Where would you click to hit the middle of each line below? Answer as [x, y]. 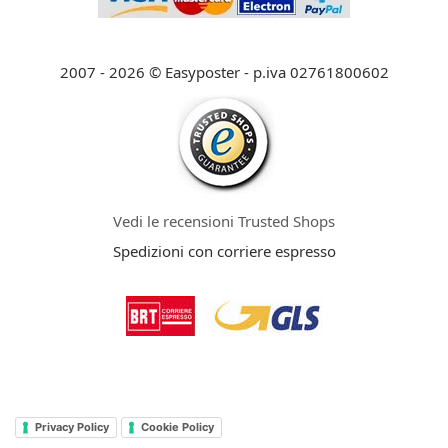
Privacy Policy [72, 427]
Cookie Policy [177, 427]
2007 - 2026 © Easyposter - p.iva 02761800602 [224, 71]
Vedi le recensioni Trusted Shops [224, 220]
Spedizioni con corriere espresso [224, 250]
